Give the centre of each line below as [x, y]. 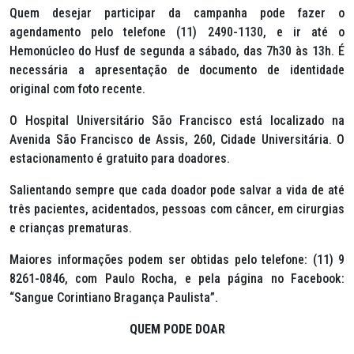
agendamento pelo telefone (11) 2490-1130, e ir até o [177, 32]
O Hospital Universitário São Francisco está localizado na [177, 121]
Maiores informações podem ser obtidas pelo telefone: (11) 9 [177, 260]
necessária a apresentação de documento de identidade [177, 70]
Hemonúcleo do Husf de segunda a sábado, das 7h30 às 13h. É [177, 51]
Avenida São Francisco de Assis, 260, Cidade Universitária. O [177, 139]
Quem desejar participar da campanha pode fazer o [177, 13]
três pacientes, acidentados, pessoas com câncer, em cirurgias [177, 209]
